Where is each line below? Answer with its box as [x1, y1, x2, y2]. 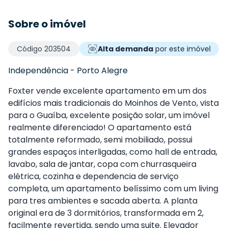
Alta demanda [98, 44, 153, 54]
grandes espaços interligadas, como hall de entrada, [8, 146, 217, 158]
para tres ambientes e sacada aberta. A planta [8, 195, 197, 207]
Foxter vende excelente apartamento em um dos [8, 85, 207, 97]
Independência [8, 65, 68, 77]
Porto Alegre [77, 65, 128, 77]
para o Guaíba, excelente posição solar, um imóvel [8, 109, 210, 122]
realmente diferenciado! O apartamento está [8, 122, 191, 134]
